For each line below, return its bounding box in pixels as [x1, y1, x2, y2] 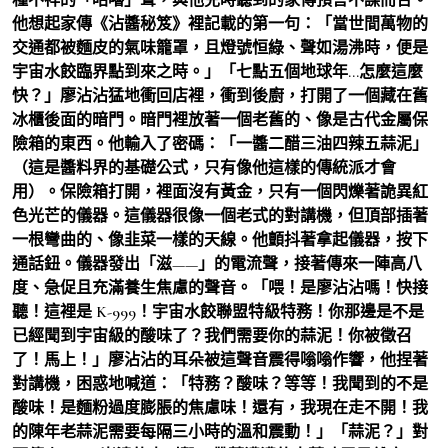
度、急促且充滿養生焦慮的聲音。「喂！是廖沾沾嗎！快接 [12, 277, 428, 298]
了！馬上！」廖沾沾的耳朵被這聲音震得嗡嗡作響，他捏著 [12, 349, 428, 370]
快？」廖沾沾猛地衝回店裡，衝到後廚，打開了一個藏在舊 [12, 85, 428, 106]
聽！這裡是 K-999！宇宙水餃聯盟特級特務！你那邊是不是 [12, 301, 424, 322]
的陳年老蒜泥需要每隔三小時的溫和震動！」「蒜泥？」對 [12, 421, 428, 442]
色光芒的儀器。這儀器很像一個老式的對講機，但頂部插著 [12, 205, 428, 226]
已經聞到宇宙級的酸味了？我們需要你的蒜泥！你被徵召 [12, 325, 412, 346]
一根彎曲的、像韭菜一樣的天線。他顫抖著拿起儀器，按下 [12, 229, 428, 250]
